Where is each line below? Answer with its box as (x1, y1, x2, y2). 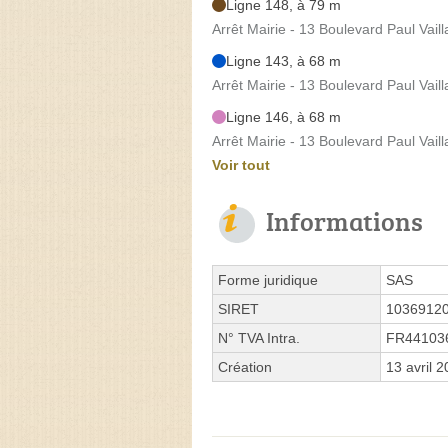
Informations (266, 202, 423, 239)
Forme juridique (218, 271, 318, 288)
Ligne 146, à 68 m (226, 108, 341, 125)
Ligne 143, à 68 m (226, 52, 341, 69)
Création (218, 358, 272, 375)
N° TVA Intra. (218, 329, 300, 346)
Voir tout (212, 156, 270, 173)
